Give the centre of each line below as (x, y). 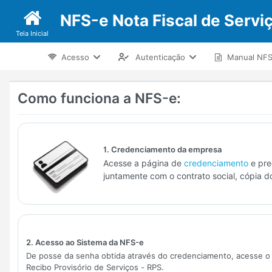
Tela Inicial (32, 33)
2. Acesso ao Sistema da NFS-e (85, 243)
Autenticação (161, 57)
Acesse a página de (143, 164)
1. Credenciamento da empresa (162, 150)
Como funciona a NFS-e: (99, 98)
